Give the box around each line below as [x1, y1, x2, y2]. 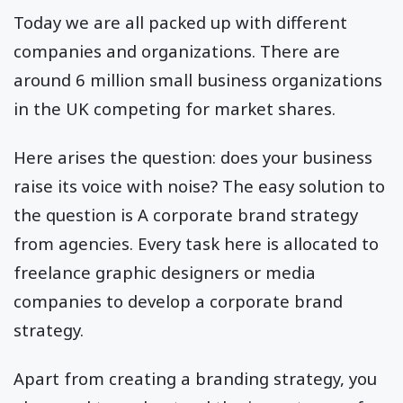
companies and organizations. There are [13, 40, 340, 63]
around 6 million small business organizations [13, 68, 382, 92]
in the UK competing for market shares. [13, 97, 340, 121]
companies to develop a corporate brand [13, 290, 343, 313]
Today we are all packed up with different [13, 11, 347, 34]
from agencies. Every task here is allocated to [13, 232, 379, 255]
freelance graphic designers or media [13, 261, 316, 284]
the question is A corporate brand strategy [13, 203, 358, 227]
